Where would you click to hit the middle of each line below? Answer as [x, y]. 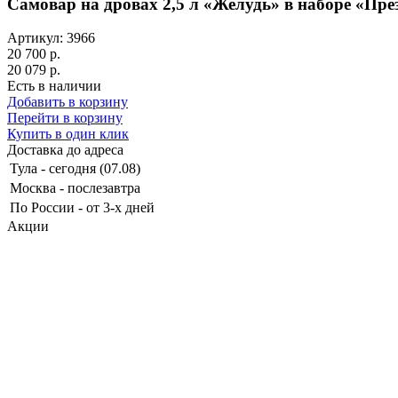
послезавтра [104, 188]
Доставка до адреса [65, 150]
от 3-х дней [120, 208]
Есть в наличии [54, 86]
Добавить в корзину [68, 102]
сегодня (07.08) [95, 169]
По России [42, 208]
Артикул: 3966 [51, 38]
